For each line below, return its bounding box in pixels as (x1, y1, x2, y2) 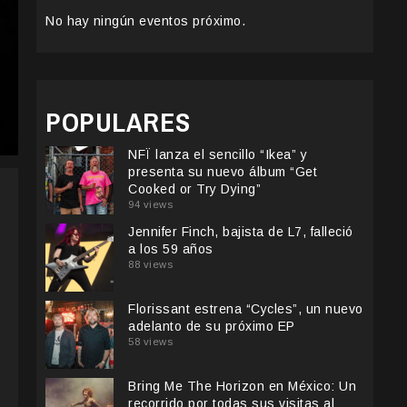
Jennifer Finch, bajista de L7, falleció (128, 224, 353, 240)
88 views (128, 259, 173, 271)
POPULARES (45, 104, 191, 141)
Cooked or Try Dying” (128, 182, 261, 197)
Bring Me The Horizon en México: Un (128, 379, 356, 394)
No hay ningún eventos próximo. (45, 14, 245, 29)
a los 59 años (128, 242, 213, 257)
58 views (128, 336, 173, 348)
